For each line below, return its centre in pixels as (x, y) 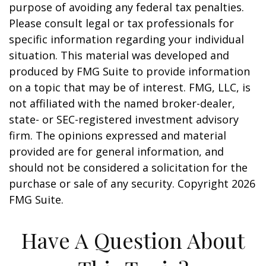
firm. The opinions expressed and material (118, 135)
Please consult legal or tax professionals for (121, 23)
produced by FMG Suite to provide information (129, 71)
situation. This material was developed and (119, 55)
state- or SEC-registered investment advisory (124, 119)
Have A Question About (133, 240)
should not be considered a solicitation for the (128, 167)
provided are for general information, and (116, 151)
